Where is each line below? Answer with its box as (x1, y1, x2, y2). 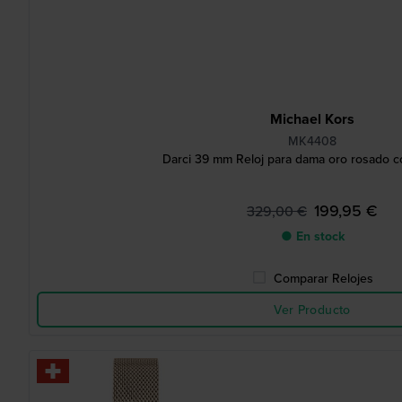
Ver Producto (274, 301, 351, 319)
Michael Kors (270, 109, 354, 129)
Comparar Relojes (273, 269, 373, 287)
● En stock (280, 227, 345, 245)
